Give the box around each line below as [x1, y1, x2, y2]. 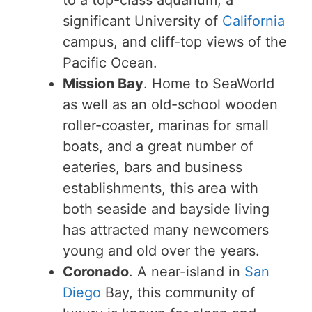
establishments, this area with [63, 179, 258, 196]
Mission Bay [63, 75, 143, 92]
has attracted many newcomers [63, 221, 269, 238]
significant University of [63, 12, 222, 29]
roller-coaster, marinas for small [63, 116, 269, 134]
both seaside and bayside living [63, 200, 270, 217]
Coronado [63, 263, 129, 280]
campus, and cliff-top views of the [63, 33, 287, 50]
